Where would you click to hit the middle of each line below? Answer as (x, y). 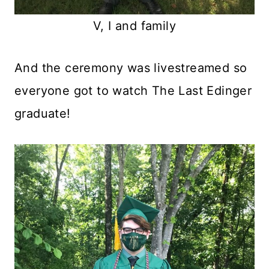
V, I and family (134, 26)
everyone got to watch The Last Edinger (133, 90)
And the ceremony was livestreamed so (131, 68)
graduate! (43, 113)
